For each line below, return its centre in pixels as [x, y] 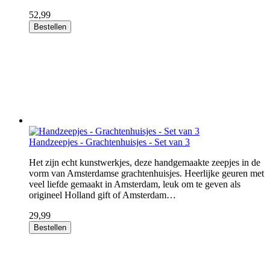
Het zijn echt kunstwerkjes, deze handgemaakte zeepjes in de [145, 162]
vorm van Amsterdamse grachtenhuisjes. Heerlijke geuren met [146, 173]
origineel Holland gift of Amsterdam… [102, 195]
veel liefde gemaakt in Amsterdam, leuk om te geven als [135, 184]
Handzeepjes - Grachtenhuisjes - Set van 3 [109, 142]
